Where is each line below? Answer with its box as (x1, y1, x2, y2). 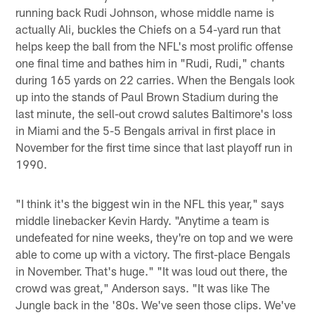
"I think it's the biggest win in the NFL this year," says (15, 195, 285, 210)
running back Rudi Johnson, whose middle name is (15, 4, 275, 19)
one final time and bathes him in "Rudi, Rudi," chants (15, 55, 285, 70)
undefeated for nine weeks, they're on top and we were (15, 229, 294, 244)
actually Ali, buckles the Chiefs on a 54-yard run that (15, 21, 281, 36)
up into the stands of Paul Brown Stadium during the (15, 89, 279, 103)
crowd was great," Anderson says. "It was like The (15, 280, 271, 295)
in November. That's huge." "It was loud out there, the (15, 263, 288, 278)
